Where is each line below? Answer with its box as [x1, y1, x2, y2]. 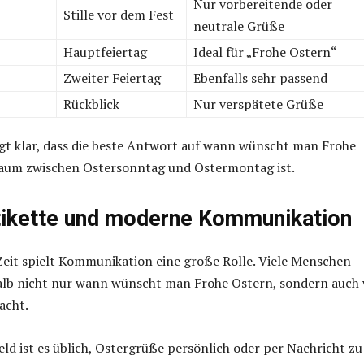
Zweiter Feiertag [63, 69, 161, 88]
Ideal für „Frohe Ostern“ [193, 43, 337, 62]
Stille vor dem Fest [63, 6, 174, 24]
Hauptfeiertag [63, 43, 147, 62]
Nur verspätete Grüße [193, 95, 323, 114]
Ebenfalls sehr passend [193, 69, 327, 88]
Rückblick [63, 95, 119, 114]
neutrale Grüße [193, 17, 284, 36]
